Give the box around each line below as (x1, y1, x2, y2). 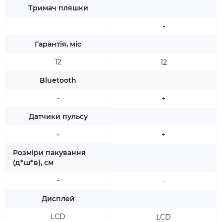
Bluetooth (40, 76, 76, 85)
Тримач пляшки (28, 3, 88, 12)
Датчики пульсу (28, 112, 88, 121)
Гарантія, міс (35, 40, 81, 49)
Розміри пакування (13, 148, 86, 157)
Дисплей (41, 194, 75, 203)
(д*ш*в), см (13, 158, 54, 167)
